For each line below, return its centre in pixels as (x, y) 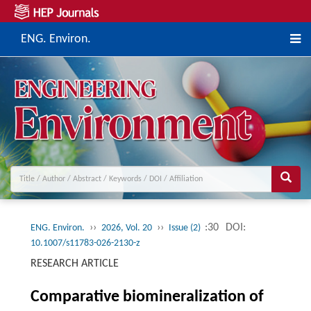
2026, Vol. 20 (126, 228)
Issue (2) (185, 228)
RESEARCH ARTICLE (74, 264)
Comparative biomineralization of (147, 297)
